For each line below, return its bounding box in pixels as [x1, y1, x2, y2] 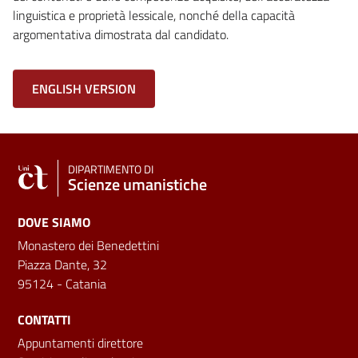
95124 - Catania [18, 273, 106, 293]
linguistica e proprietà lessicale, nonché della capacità [13, 5, 295, 25]
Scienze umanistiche [68, 171, 207, 197]
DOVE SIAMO [18, 212, 90, 232]
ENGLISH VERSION [32, 78, 136, 98]
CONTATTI [18, 309, 71, 329]
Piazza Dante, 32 [18, 254, 107, 274]
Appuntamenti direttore [18, 332, 143, 352]
